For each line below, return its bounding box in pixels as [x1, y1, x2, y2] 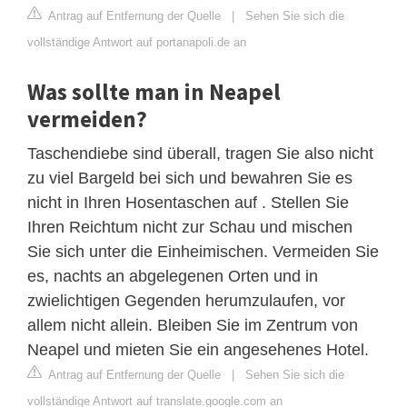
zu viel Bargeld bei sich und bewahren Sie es [27, 168, 352, 187]
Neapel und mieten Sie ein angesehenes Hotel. [27, 340, 369, 359]
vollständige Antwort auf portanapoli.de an [27, 35, 246, 49]
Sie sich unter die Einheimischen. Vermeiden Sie [27, 242, 379, 261]
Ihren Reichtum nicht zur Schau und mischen [27, 217, 352, 236]
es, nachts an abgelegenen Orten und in [27, 266, 318, 285]
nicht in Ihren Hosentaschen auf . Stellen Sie [27, 193, 349, 212]
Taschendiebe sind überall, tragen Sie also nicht [27, 144, 373, 163]
